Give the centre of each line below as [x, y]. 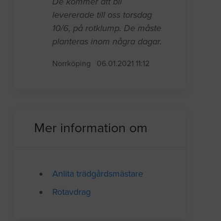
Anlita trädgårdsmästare [98, 174]
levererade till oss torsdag [102, 15]
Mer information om [91, 128]
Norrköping [72, 64]
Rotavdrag [72, 192]
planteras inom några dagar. [107, 42]
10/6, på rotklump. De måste [107, 28]
